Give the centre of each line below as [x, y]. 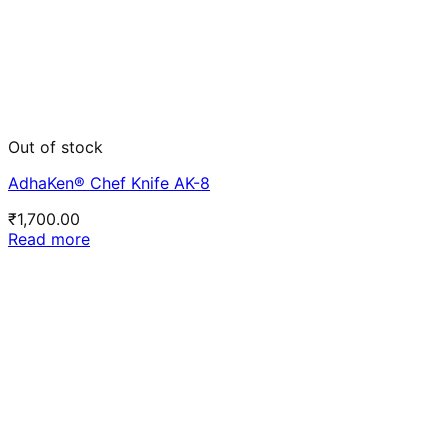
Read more [49, 239]
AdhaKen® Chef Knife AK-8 [109, 183]
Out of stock [55, 147]
